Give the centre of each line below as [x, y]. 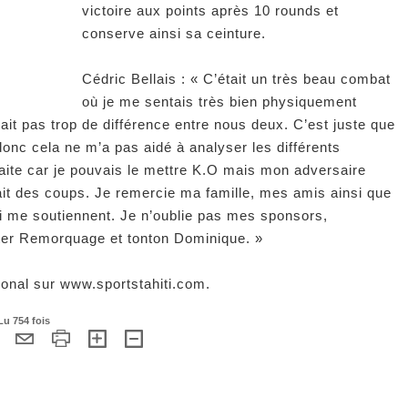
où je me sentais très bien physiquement [219, 101]
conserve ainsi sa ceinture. [174, 33]
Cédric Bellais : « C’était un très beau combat [236, 78]
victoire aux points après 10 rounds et [210, 10]
